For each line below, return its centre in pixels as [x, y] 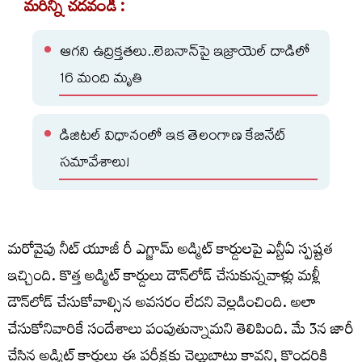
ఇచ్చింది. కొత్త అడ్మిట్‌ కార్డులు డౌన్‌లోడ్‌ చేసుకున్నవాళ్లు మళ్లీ [164, 279]
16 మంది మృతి [101, 81]
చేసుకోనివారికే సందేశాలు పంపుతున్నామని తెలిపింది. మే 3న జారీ [181, 332]
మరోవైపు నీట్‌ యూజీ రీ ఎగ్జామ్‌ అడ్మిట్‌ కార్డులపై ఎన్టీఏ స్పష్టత [170, 252]
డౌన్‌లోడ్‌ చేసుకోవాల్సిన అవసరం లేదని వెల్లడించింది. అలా [162, 305]
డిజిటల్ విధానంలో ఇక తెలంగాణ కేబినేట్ [173, 138]
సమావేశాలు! [95, 165]
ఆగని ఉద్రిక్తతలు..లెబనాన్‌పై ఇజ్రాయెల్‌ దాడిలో [185, 54]
